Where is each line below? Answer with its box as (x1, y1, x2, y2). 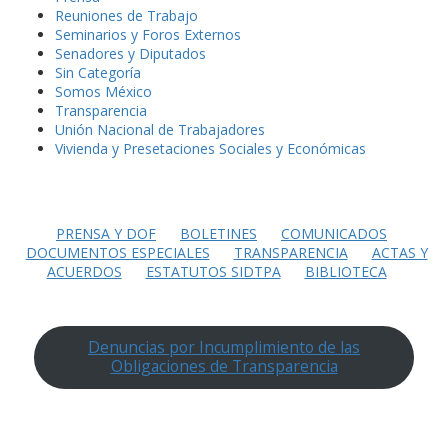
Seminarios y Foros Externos (55, 25, 241, 44)
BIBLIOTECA (304, 262, 387, 282)
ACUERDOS (46, 262, 122, 282)
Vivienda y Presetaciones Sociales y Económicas (55, 139, 366, 158)
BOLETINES (180, 224, 257, 244)
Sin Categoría (55, 63, 141, 82)
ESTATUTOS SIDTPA (145, 262, 281, 282)
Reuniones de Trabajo (55, 6, 198, 25)
